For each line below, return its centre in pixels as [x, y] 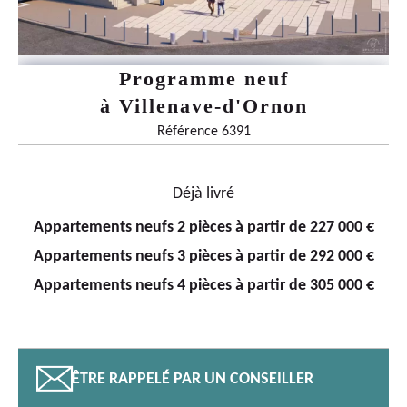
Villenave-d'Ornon [213, 106]
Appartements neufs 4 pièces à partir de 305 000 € [203, 286]
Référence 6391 [203, 132]
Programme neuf [203, 79]
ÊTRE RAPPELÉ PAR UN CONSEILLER [193, 379]
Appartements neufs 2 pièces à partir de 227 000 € [203, 228]
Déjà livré [203, 194]
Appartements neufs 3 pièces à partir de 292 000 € [203, 257]
